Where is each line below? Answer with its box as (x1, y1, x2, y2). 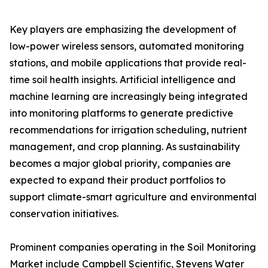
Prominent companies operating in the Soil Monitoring (10, 241, 256, 254)
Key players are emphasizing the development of (10, 23, 236, 36)
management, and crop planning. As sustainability (10, 141, 240, 153)
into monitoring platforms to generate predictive (10, 107, 233, 120)
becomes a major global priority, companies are (10, 157, 231, 170)
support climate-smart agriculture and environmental (10, 191, 257, 203)
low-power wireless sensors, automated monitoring (10, 40, 244, 53)
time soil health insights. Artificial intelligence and (10, 74, 236, 86)
